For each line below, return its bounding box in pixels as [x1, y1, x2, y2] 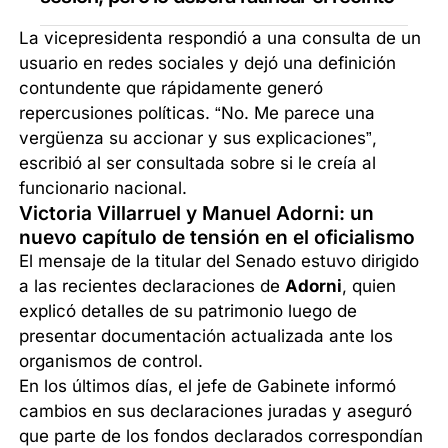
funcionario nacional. [19, 178, 188, 199]
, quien [342, 276, 397, 297]
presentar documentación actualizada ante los [19, 326, 394, 347]
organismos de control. [19, 351, 204, 372]
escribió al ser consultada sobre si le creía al [19, 153, 377, 174]
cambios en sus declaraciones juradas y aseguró [19, 401, 413, 422]
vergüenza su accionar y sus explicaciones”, [19, 128, 378, 149]
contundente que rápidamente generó [19, 78, 324, 99]
